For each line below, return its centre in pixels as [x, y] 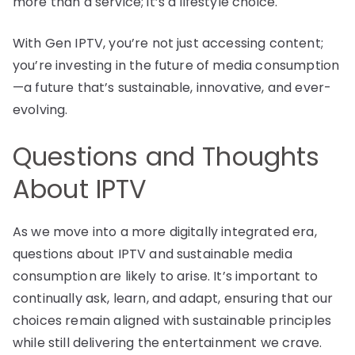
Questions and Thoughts [166, 156]
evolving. [40, 109]
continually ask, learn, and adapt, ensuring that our [173, 298]
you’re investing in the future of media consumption [176, 65]
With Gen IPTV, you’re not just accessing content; [168, 43]
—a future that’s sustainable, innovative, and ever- [172, 87]
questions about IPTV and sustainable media [153, 254]
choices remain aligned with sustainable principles [172, 320]
